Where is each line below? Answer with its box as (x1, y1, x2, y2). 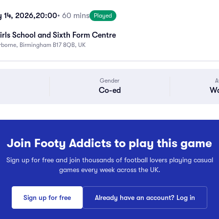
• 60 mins (57, 11, 89, 20)
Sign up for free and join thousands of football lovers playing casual (6, 156, 213, 164)
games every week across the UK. (59, 166, 160, 174)
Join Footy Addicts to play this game (7, 135, 212, 152)
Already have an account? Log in (95, 194, 195, 201)
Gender (100, 77, 120, 84)
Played (94, 12, 112, 19)
